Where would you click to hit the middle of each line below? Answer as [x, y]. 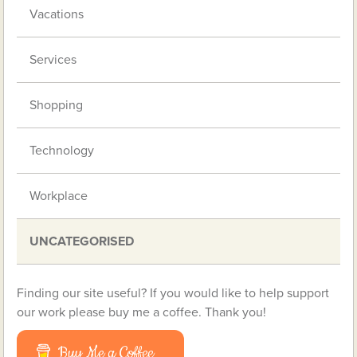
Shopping [57, 105]
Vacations [57, 14]
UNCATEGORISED [82, 241]
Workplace [59, 196]
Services [53, 59]
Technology [62, 150]
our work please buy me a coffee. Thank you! [142, 312]
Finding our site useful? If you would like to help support [173, 293]
